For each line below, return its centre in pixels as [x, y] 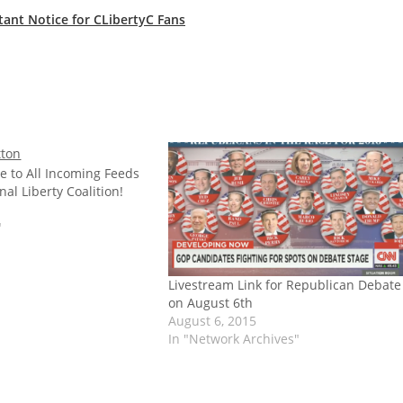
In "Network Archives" [233, 339]
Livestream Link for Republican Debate [284, 285]
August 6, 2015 [212, 321]
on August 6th [210, 303]
